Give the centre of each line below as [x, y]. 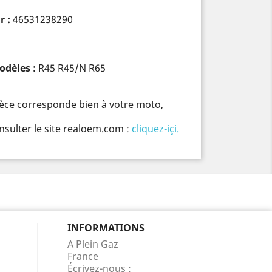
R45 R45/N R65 [72, 68]
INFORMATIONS [106, 228]
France [83, 256]
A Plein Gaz [93, 244]
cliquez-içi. [155, 129]
